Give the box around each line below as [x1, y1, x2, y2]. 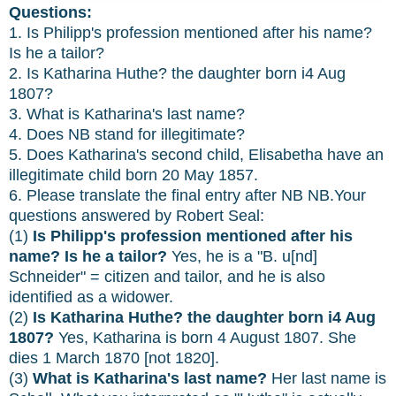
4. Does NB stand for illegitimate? [9, 126, 245, 144]
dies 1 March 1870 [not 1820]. [9, 349, 219, 368]
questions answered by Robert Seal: [9, 207, 264, 225]
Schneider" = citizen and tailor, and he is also [9, 268, 325, 286]
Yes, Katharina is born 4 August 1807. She [54, 329, 356, 347]
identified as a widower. [9, 288, 173, 307]
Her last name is [267, 369, 386, 388]
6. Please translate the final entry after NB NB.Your [9, 187, 366, 205]
